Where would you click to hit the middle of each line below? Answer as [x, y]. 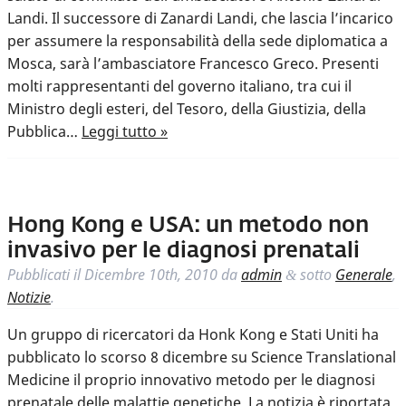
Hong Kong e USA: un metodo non [188, 226]
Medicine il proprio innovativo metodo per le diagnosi [191, 380]
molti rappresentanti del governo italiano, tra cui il [179, 87]
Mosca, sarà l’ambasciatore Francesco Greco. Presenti [193, 64]
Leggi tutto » [125, 132]
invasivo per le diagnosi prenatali [184, 251]
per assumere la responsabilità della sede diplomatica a [198, 41]
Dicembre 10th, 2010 [151, 275]
